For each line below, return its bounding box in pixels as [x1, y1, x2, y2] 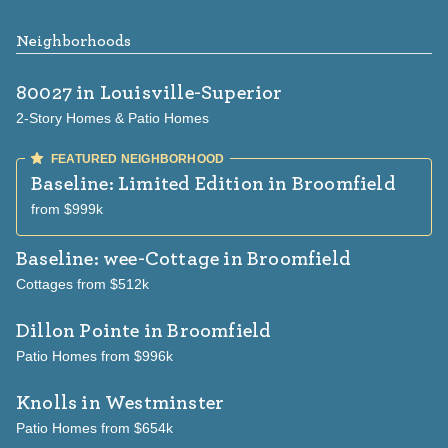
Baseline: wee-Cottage [16, 249, 220, 270]
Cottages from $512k [16, 276, 149, 293]
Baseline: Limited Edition [31, 174, 264, 195]
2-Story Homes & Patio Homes [16, 110, 209, 127]
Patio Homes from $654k [16, 420, 173, 437]
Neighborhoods [16, 33, 131, 50]
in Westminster [77, 393, 225, 414]
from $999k [31, 201, 103, 218]
